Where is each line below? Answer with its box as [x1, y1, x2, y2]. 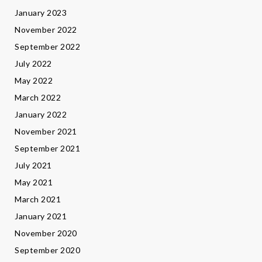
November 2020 [15, 228, 77, 239]
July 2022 [15, 58, 52, 69]
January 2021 [15, 211, 67, 222]
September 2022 [15, 42, 80, 52]
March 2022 [15, 92, 61, 103]
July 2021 [15, 160, 52, 171]
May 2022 [15, 75, 53, 86]
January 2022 [15, 109, 67, 120]
